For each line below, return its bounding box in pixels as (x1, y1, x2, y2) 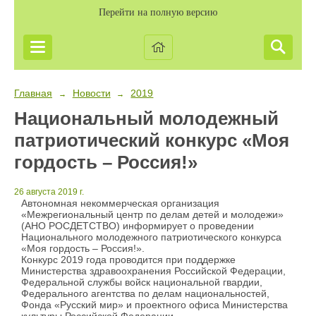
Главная (14, 87, 52, 99)
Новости (72, 87, 111, 99)
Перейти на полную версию (99, 7, 217, 18)
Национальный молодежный (14, 108, 279, 129)
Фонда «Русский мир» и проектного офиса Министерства (21, 299, 288, 311)
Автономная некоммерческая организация (21, 197, 219, 209)
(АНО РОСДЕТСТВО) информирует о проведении (21, 220, 254, 232)
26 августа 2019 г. (14, 187, 84, 197)
